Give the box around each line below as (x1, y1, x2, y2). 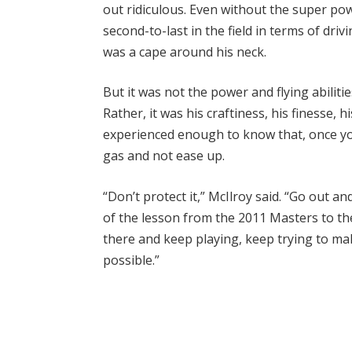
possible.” (103, 251, 160, 269)
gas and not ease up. (103, 147, 225, 165)
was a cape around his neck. (103, 42, 267, 60)
